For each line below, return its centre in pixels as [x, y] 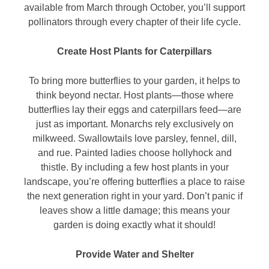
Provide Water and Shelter [134, 255]
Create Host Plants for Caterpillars [134, 52]
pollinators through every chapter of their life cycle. [134, 22]
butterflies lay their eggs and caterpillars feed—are [134, 110]
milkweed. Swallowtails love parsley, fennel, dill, [134, 139]
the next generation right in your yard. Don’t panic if [134, 196]
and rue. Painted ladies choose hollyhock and [134, 153]
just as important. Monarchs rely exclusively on [134, 124]
